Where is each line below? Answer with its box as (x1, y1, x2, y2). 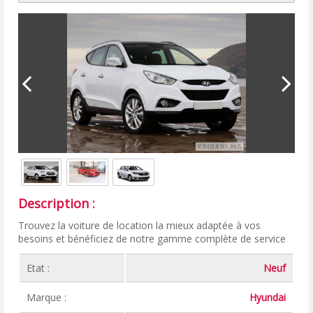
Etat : (27, 261, 50, 275)
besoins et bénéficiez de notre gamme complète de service (18, 231, 286, 245)
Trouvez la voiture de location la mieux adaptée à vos (18, 218, 261, 232)
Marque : (27, 290, 67, 304)
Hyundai (249, 290, 286, 304)
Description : (18, 194, 96, 212)
